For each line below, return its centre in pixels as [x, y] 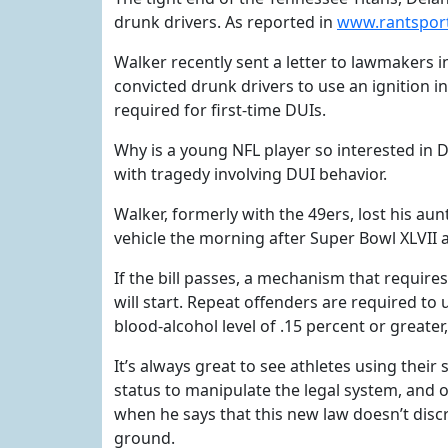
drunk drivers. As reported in [225, 22]
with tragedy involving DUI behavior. [250, 174]
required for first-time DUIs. [220, 110]
